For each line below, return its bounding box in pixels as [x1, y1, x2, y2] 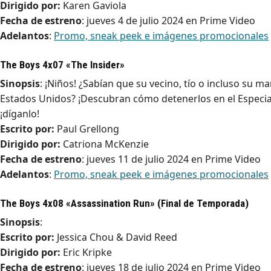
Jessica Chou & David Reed [54, 230, 177, 244]
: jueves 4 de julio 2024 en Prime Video [82, 13, 255, 27]
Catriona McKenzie [60, 137, 149, 151]
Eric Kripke [60, 246, 112, 260]
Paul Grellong [54, 122, 119, 136]
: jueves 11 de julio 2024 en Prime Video [82, 152, 261, 166]
